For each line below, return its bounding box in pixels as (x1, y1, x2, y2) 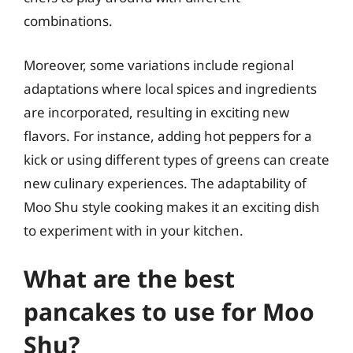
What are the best (24, 262, 235, 295)
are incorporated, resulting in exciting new (24, 102, 289, 121)
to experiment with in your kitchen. (24, 221, 243, 240)
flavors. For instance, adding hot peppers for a (24, 126, 312, 145)
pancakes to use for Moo (24, 295, 314, 328)
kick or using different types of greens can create (24, 150, 329, 169)
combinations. (24, 12, 113, 30)
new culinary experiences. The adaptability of (24, 173, 307, 192)
